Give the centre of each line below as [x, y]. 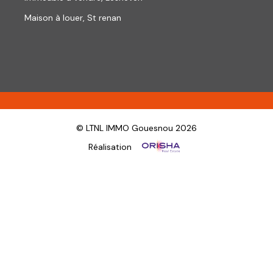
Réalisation [111, 147]
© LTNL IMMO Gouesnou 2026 [136, 128]
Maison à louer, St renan [73, 17]
